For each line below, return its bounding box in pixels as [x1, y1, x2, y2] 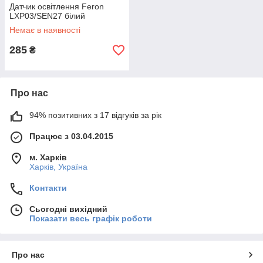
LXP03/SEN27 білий [9, 11, 85, 21]
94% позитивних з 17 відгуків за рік [29, 110, 161, 120]
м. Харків [29, 153, 67, 162]
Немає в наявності [9, 25, 80, 35]
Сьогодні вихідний [29, 204, 107, 214]
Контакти [29, 183, 67, 193]
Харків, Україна [29, 162, 87, 171]
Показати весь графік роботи [29, 214, 152, 223]
